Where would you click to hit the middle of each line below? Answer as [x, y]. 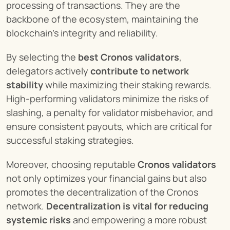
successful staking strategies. [70, 140]
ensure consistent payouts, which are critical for [109, 126]
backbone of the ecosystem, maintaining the [102, 19]
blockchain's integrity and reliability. [82, 33]
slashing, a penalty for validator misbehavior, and [110, 112]
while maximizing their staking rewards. [127, 85]
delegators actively [48, 71]
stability [25, 85]
